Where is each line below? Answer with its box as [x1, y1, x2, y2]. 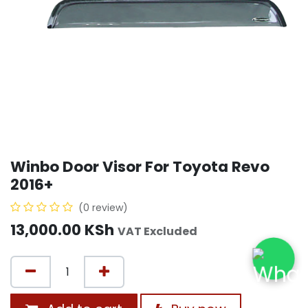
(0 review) [78, 201, 128, 215]
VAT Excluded [118, 223, 197, 240]
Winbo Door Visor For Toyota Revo [10, 156, 269, 178]
